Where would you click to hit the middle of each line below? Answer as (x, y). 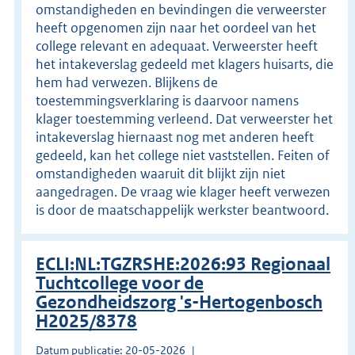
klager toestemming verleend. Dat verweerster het (184, 118)
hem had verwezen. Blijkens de (127, 82)
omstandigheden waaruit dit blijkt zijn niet (160, 173)
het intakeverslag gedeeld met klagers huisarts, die (185, 64)
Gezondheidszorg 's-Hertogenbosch (179, 302)
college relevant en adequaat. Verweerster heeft (177, 46)
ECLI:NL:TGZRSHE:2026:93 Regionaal (183, 264)
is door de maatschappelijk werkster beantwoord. (182, 210)
